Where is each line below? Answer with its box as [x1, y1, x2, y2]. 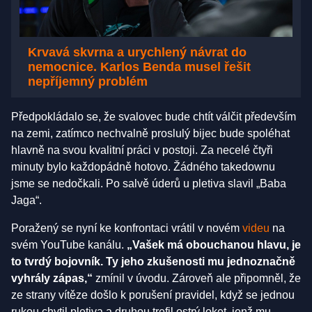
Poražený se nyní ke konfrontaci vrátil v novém [11, 221, 242, 234]
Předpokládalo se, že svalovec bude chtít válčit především [11, 110, 296, 123]
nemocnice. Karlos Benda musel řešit [28, 59, 251, 74]
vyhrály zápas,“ [11, 272, 93, 284]
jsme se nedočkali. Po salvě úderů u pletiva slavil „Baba [11, 177, 286, 189]
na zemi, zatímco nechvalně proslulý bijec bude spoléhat [11, 127, 290, 139]
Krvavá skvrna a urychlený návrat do [28, 45, 247, 59]
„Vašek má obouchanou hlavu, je [127, 238, 301, 251]
